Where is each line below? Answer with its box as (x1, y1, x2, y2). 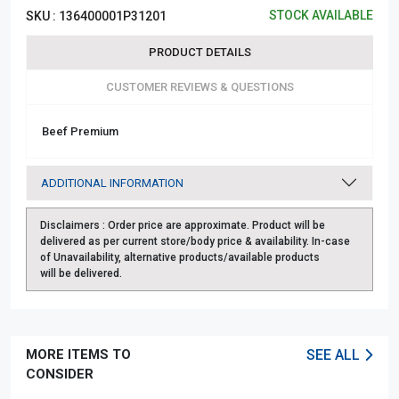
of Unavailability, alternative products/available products (40, 250, 320, 264)
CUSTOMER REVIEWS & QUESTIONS (105, 80, 294, 94)
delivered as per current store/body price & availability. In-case (40, 234, 350, 248)
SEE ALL (305, 346, 363, 363)
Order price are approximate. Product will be (108, 218, 325, 232)
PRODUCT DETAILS (149, 45, 251, 60)
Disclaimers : (40, 218, 108, 232)
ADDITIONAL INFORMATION (41, 175, 183, 190)
